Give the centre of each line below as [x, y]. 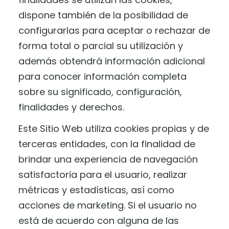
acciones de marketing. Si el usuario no [108, 205]
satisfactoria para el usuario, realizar [103, 175]
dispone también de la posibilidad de [103, 15]
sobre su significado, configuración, [100, 91]
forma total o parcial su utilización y [101, 45]
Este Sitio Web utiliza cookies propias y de [114, 129]
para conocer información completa [102, 76]
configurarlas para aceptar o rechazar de [114, 30]
